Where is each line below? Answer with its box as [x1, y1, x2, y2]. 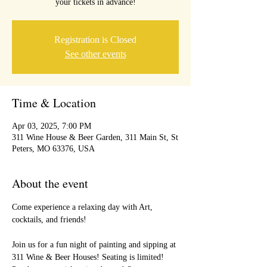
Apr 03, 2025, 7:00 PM [12, 122, 91, 131]
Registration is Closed [54, 35, 136, 45]
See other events [64, 49, 126, 59]
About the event [12, 175, 88, 191]
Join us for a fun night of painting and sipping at [12, 240, 178, 249]
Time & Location [12, 95, 96, 111]
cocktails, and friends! [12, 215, 86, 224]
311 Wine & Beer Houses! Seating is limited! [12, 253, 166, 262]
